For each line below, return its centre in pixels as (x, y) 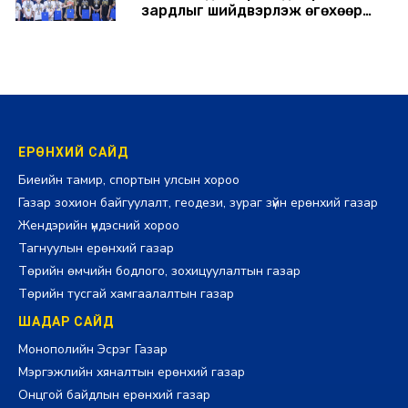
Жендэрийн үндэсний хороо (99, 225)
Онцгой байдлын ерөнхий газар (114, 394)
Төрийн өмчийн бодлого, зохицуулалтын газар (159, 270)
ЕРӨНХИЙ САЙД (73, 152)
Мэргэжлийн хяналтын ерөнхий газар (132, 372)
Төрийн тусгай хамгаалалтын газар (126, 293)
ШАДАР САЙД (66, 321)
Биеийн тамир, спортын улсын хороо (129, 179)
